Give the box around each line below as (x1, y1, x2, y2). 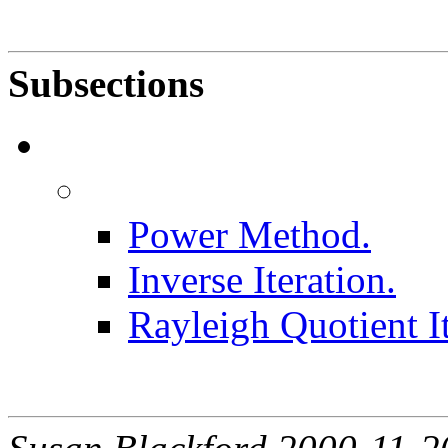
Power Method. (128, 212, 371, 256)
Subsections (8, 61, 204, 105)
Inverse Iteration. (128, 257, 396, 301)
